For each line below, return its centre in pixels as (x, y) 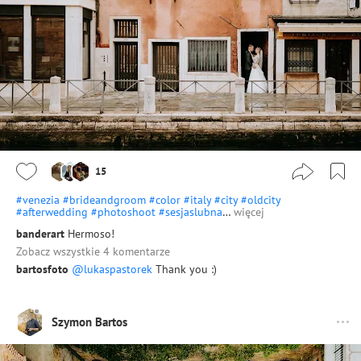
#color (165, 199)
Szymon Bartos (89, 322)
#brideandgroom (104, 199)
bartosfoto (42, 269)
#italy (197, 199)
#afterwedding (52, 212)
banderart (40, 233)
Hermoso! (91, 233)
